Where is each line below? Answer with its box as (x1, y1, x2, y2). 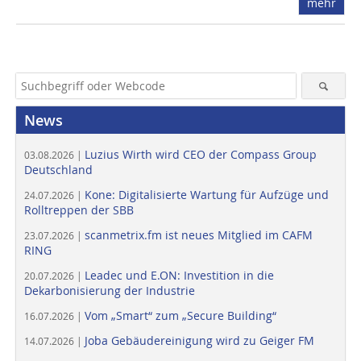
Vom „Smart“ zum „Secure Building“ (85, 308, 276, 324)
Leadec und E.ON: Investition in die (85, 268, 274, 284)
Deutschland (24, 162, 93, 178)
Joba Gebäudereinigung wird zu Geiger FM (85, 333, 314, 349)
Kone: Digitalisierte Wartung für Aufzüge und (85, 187, 329, 203)
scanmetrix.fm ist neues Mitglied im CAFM (85, 227, 313, 243)
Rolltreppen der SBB (24, 202, 134, 218)
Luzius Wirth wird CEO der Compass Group (85, 147, 317, 163)
